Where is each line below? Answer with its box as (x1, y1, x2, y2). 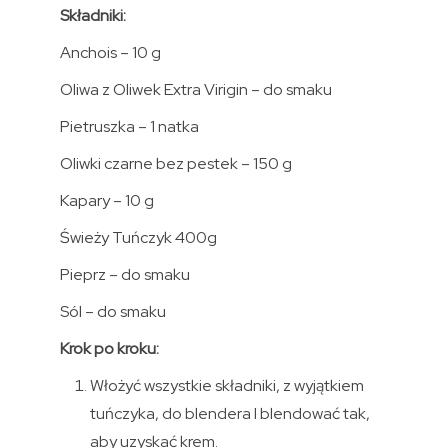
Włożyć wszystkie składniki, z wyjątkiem (89, 374, 364, 396)
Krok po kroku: (59, 337, 159, 359)
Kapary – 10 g (59, 189, 154, 211)
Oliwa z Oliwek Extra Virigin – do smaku (59, 78, 332, 100)
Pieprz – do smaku (59, 263, 190, 285)
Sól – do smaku (59, 300, 166, 322)
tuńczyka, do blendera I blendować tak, (89, 402, 370, 424)
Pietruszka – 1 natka (59, 115, 199, 137)
